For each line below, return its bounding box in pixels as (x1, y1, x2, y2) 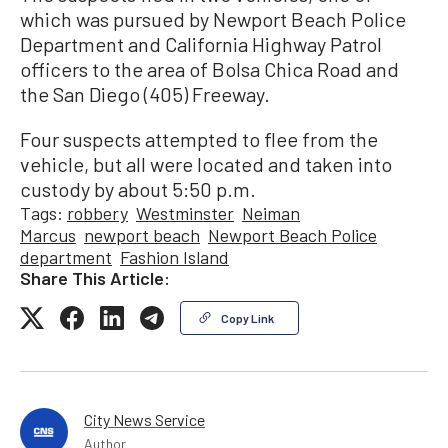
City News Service (84, 410, 205, 430)
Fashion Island (120, 246, 229, 269)
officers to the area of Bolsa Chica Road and (20, 57, 399, 82)
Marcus (20, 224, 76, 247)
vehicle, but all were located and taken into (20, 152, 392, 177)
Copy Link (221, 311, 274, 326)
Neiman (242, 202, 300, 225)
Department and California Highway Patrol (20, 32, 382, 57)
